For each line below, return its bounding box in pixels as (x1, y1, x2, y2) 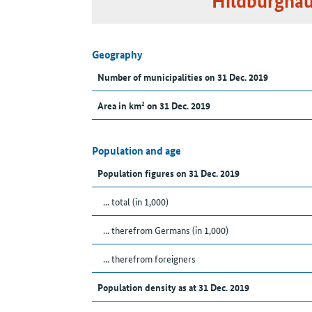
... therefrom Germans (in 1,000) (103, 223, 228, 237)
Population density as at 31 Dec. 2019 (97, 280, 249, 295)
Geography (92, 47, 143, 63)
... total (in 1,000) (103, 194, 169, 209)
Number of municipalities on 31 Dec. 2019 (97, 70, 268, 84)
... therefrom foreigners (103, 251, 196, 266)
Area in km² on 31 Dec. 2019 (97, 98, 210, 113)
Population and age (92, 143, 181, 159)
